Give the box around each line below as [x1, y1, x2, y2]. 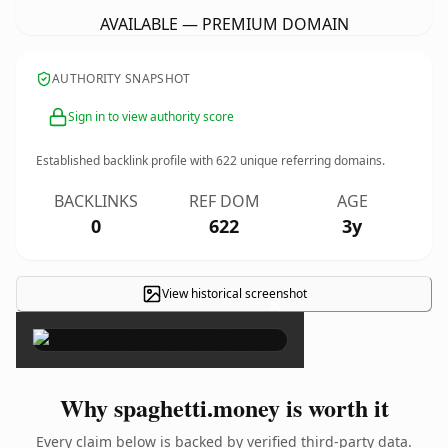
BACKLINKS [54, 190, 138, 212]
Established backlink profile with [36, 152, 216, 169]
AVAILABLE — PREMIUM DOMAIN [99, 13, 349, 35]
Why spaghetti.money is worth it [59, 390, 389, 425]
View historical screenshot [161, 285, 307, 302]
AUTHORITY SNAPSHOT [52, 70, 191, 87]
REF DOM [188, 190, 260, 212]
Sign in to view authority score [68, 108, 234, 125]
